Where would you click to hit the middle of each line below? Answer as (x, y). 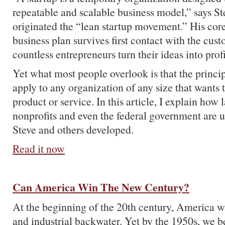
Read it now (39, 148)
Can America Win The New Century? (101, 187)
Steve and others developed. (73, 129)
